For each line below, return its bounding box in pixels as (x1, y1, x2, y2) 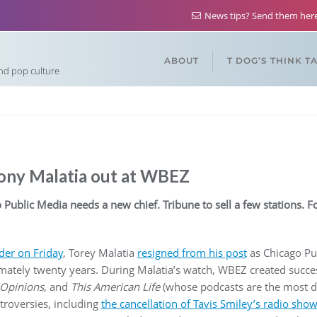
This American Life (70, 279, 160, 294)
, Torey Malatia (62, 246, 137, 260)
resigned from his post (137, 246, 247, 260)
